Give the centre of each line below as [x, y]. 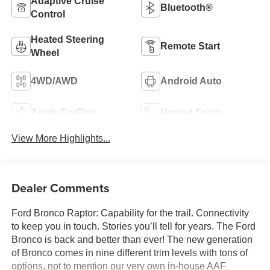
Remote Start [190, 46]
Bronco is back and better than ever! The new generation [132, 239]
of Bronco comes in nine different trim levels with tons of [129, 253]
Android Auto [191, 81]
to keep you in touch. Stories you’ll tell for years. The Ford [133, 226]
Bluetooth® [187, 8]
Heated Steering [67, 40]
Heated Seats [191, 113]
